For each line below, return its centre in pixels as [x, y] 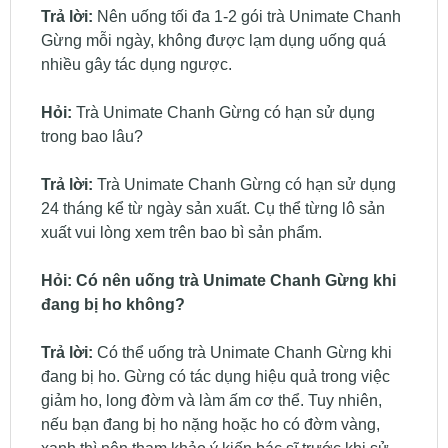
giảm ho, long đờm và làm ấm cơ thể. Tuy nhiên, [211, 400]
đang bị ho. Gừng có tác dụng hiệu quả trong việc [215, 376]
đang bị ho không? [112, 304]
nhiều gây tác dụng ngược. [136, 64]
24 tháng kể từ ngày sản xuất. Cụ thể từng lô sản [212, 208]
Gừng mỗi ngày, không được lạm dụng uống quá [213, 40]
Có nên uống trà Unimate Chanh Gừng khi [235, 280]
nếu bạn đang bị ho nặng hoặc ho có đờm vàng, [210, 424]
